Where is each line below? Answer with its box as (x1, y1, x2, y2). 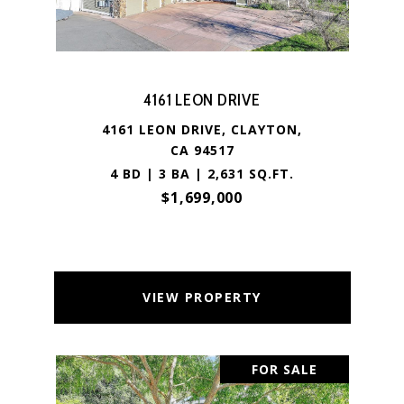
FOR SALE (251, 361, 317, 378)
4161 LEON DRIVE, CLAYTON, (102, 121, 302, 138)
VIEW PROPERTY (142, 289, 262, 306)
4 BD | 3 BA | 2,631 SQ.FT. (110, 165, 294, 182)
